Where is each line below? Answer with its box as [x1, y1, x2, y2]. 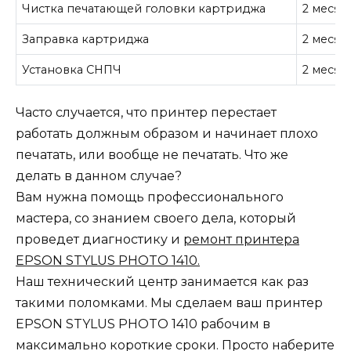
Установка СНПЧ [22, 62, 122, 77]
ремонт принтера [183, 232, 299, 248]
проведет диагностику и [16, 232, 183, 248]
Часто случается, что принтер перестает [16, 105, 277, 121]
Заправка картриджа [22, 31, 150, 46]
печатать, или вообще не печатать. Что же [16, 147, 288, 163]
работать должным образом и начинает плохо [16, 126, 318, 142]
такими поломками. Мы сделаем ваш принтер [16, 295, 323, 311]
